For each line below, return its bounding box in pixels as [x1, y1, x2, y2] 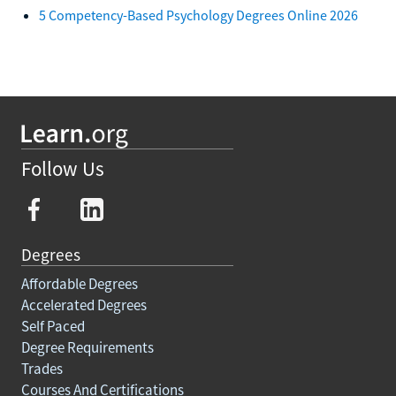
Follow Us [21, 156, 104, 182]
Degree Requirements [21, 337, 154, 357]
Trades [21, 358, 63, 378]
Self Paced [21, 316, 85, 336]
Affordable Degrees [21, 273, 138, 293]
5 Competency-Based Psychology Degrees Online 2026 [39, 5, 358, 24]
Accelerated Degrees [21, 294, 147, 315]
